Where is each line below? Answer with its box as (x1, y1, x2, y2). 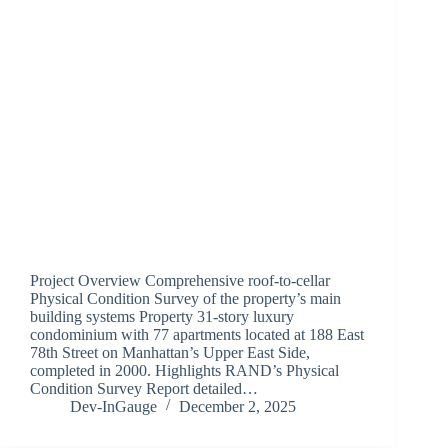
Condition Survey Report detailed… (30, 380, 258, 398)
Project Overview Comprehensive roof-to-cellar (30, 272, 330, 290)
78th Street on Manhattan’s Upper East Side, (30, 344, 310, 362)
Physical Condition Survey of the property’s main (30, 290, 341, 308)
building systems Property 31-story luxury (30, 308, 294, 326)
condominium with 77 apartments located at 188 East (30, 326, 364, 344)
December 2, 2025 (179, 398, 296, 416)
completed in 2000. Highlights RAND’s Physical (30, 362, 339, 380)
